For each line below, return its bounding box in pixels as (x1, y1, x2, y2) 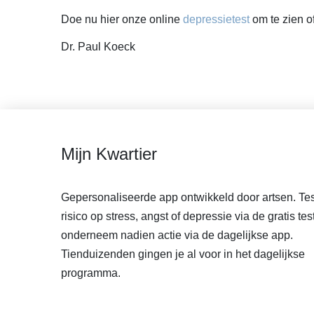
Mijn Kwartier (61, 144, 157, 163)
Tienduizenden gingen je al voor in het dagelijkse (61, 247, 305, 260)
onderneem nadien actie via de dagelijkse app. (61, 228, 293, 241)
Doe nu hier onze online (61, 13, 183, 25)
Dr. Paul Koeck (61, 40, 135, 53)
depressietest (183, 13, 250, 25)
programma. (61, 266, 121, 279)
